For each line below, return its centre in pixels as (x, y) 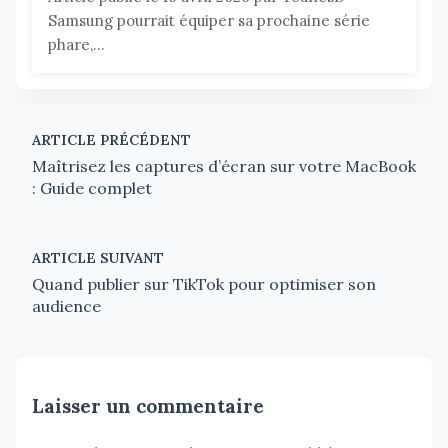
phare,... (76, 45)
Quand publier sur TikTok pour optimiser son (204, 284)
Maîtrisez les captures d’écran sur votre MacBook (224, 166)
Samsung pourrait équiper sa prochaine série (209, 21)
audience (66, 306)
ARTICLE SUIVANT (98, 258)
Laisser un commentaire (148, 405)
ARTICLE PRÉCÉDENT (111, 140)
